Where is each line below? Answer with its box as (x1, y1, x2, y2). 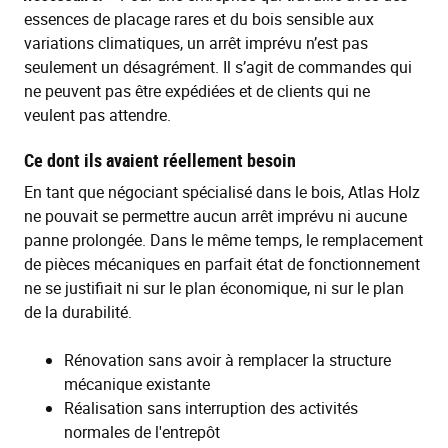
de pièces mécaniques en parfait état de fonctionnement (24, 253, 420, 276)
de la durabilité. (24, 301, 132, 324)
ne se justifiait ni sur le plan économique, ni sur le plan (24, 277, 404, 300)
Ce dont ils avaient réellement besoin (24, 148, 296, 173)
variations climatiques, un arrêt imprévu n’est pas (24, 32, 368, 55)
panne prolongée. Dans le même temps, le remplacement (24, 229, 423, 252)
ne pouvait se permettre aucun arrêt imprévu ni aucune (24, 205, 407, 228)
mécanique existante (64, 373, 210, 396)
